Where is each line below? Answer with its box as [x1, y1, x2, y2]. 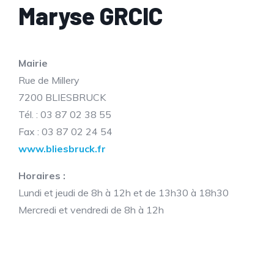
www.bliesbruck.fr [18, 143, 106, 155]
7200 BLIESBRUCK [18, 91, 106, 103]
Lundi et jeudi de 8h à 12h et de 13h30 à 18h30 [18, 187, 229, 199]
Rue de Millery [18, 74, 80, 86]
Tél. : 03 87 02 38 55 [18, 108, 111, 120]
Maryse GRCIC [18, 1, 163, 30]
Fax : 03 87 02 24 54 [18, 125, 113, 138]
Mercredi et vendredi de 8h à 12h [18, 204, 164, 216]
